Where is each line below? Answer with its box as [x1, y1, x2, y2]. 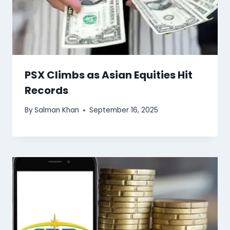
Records [25, 83, 68, 98]
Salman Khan [34, 105, 80, 116]
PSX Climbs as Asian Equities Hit [25, 67, 193, 82]
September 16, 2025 [89, 105, 159, 116]
